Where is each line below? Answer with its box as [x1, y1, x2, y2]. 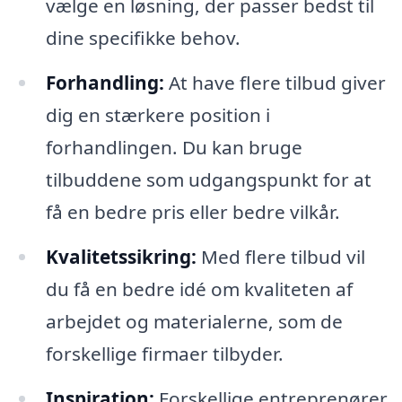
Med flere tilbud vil [196, 243, 365, 269]
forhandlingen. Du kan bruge [45, 134, 302, 160]
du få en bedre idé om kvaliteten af [45, 275, 353, 301]
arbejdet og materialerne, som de [45, 308, 343, 334]
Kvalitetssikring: [45, 243, 197, 269]
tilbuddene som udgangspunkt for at [45, 166, 371, 192]
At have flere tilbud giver [163, 69, 386, 95]
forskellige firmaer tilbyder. [45, 340, 284, 366]
